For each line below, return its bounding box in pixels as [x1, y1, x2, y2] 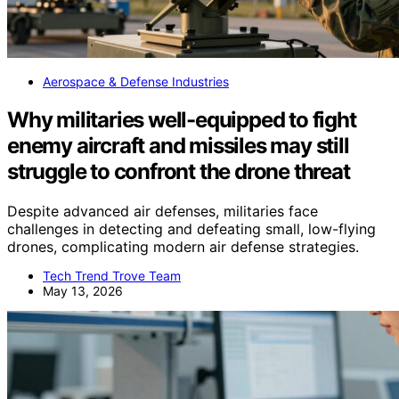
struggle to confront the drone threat [7, 159, 350, 185]
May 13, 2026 [43, 283, 123, 298]
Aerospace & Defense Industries [43, 74, 229, 90]
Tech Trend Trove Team [43, 268, 181, 283]
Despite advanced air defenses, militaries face [7, 202, 318, 220]
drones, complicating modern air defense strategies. [7, 238, 359, 256]
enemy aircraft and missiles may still [7, 133, 349, 159]
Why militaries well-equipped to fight [7, 107, 356, 134]
